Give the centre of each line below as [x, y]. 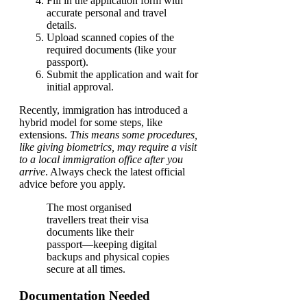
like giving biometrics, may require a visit [108, 147]
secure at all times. [86, 269]
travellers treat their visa [98, 220]
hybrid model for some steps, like [91, 123]
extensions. [45, 135]
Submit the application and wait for [122, 75]
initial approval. [80, 87]
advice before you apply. [72, 184]
